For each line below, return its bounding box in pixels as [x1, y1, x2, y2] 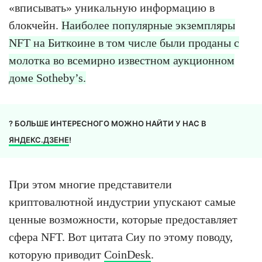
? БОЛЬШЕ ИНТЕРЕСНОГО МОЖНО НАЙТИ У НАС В [9, 119, 206, 129]
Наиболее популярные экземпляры [61, 19, 235, 32]
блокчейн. [9, 19, 61, 32]
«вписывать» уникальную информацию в [9, 1, 215, 15]
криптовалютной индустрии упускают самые [9, 195, 236, 209]
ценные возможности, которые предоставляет [9, 213, 237, 226]
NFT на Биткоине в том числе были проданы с [9, 36, 239, 50]
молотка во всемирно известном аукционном [9, 54, 235, 67]
